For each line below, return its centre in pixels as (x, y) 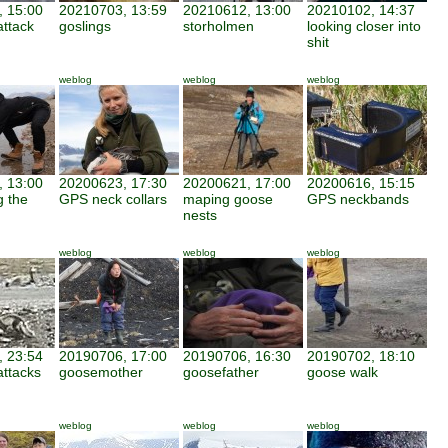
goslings (85, 26)
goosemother (101, 372)
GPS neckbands (358, 199)
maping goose (228, 199)
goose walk (342, 372)
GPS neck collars (113, 199)
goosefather (221, 372)
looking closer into (364, 26)
